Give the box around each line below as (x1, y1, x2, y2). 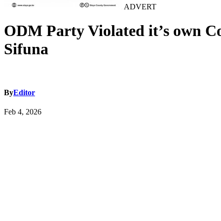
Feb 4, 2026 (4, 108, 41, 116)
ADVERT (122, 2, 156, 11)
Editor (13, 88, 35, 97)
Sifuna (4, 40, 48, 58)
